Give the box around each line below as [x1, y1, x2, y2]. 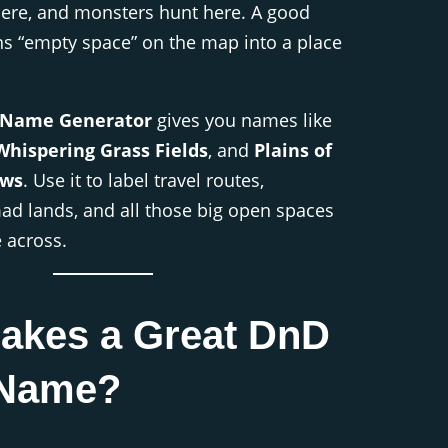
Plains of [254, 137, 332, 162]
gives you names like [152, 107, 332, 132]
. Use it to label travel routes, [23, 167, 264, 192]
